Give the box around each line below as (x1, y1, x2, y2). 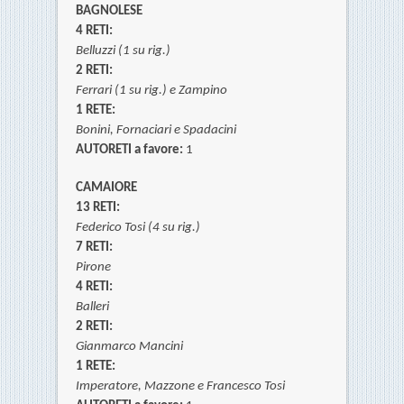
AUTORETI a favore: (76, 143, 186, 158)
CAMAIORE (76, 181, 137, 196)
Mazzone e (144, 380, 207, 394)
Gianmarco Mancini (76, 340, 183, 354)
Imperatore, (76, 380, 144, 394)
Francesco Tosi (207, 380, 285, 394)
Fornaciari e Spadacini (116, 124, 236, 138)
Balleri (76, 300, 109, 315)
